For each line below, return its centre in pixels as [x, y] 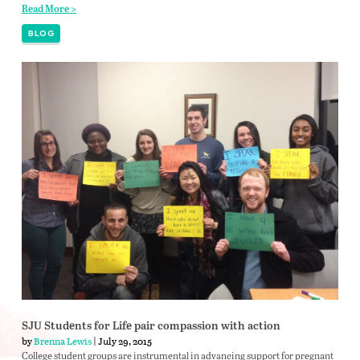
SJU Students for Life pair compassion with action [151, 326]
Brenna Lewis [62, 340]
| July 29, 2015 [121, 340]
